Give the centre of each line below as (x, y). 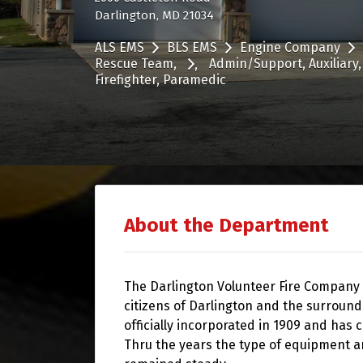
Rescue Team (134, 63)
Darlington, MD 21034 (154, 15)
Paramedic (194, 80)
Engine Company (290, 47)
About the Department (226, 226)
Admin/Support (256, 63)
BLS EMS (192, 47)
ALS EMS (120, 47)
